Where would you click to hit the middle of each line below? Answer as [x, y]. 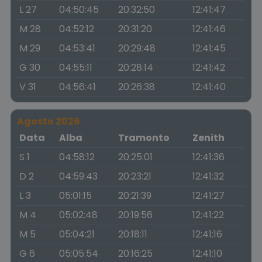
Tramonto [144, 138]
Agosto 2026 [49, 121]
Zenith [208, 138]
